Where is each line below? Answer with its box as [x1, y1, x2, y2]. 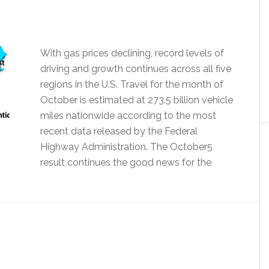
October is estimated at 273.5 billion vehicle [40, 94, 233, 106]
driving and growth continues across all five [40, 63, 231, 74]
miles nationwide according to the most [40, 110, 216, 121]
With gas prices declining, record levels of [40, 47, 224, 59]
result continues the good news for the [40, 157, 211, 168]
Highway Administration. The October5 [40, 141, 213, 153]
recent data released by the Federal [40, 125, 198, 137]
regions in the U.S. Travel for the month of [40, 79, 223, 90]
